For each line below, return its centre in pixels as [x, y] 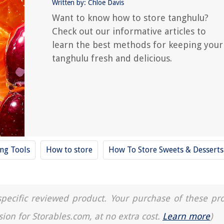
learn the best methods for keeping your [137, 45]
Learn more [186, 216]
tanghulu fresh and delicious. [112, 58]
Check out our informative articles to [129, 31]
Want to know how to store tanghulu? [130, 18]
